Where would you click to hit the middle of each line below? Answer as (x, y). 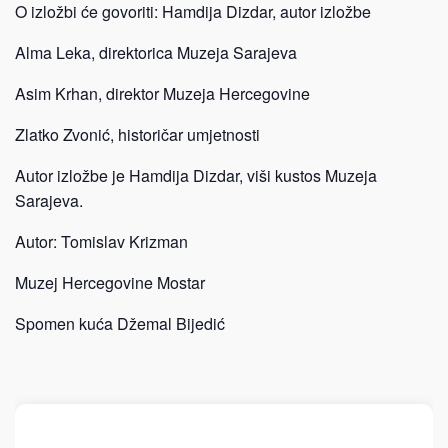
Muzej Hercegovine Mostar (110, 282)
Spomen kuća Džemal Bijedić (120, 323)
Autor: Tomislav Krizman (101, 241)
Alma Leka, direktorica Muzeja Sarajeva (156, 52)
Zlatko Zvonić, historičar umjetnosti (137, 134)
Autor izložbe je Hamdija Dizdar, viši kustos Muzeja (196, 175)
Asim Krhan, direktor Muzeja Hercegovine (162, 93)
